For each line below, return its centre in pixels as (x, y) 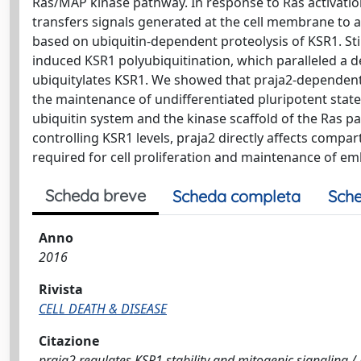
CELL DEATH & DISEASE (103, 309)
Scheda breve (95, 195)
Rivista (61, 289)
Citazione (69, 341)
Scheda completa (237, 196)
